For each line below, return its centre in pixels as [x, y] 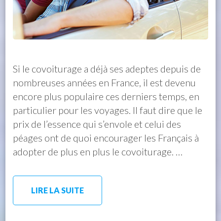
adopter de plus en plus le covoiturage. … [98, 151]
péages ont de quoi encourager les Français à [106, 137]
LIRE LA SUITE [58, 190]
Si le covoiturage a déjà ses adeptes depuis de [107, 68]
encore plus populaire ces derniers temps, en [106, 96]
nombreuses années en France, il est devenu [105, 82]
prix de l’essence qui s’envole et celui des [97, 124]
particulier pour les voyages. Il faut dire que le [108, 110]
